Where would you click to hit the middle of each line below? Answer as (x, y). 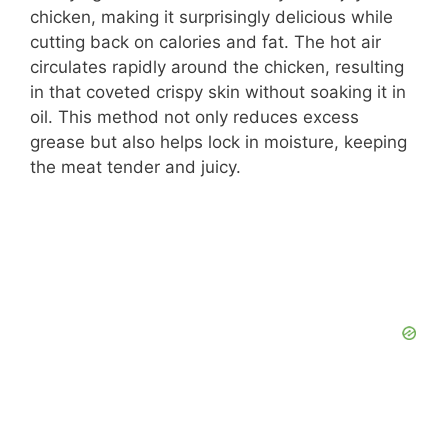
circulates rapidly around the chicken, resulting (217, 67)
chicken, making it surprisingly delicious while (211, 17)
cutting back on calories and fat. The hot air (205, 42)
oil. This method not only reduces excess (194, 117)
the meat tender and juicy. (135, 167)
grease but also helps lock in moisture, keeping (218, 142)
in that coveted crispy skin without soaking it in (218, 92)
